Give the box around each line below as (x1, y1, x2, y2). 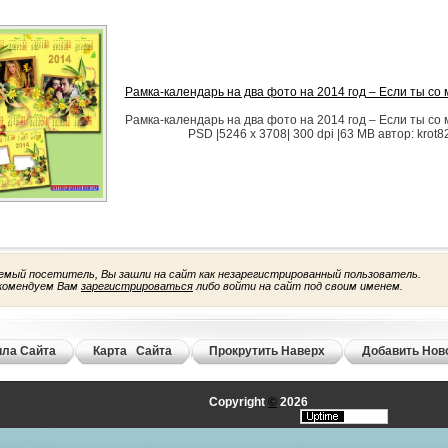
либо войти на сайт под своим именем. (193, 280, 403, 292)
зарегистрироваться (81, 280, 193, 292)
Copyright (209, 395, 268, 409)
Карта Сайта (93, 344, 172, 358)
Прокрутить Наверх (209, 344, 325, 358)
